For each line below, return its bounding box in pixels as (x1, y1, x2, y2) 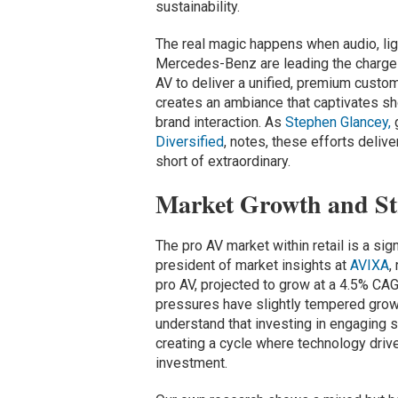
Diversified (155, 133, 224, 151)
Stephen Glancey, (284, 114, 391, 131)
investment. (155, 354, 227, 372)
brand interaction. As (155, 114, 285, 131)
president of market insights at (155, 257, 350, 275)
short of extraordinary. (155, 153, 291, 171)
